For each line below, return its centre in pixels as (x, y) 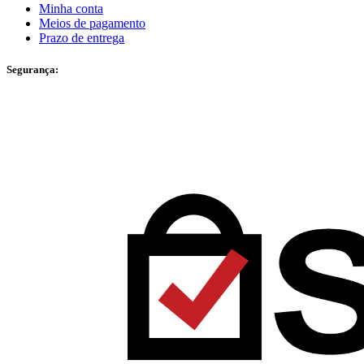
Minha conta (71, 9)
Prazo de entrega (82, 38)
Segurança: (32, 70)
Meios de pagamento (92, 24)
